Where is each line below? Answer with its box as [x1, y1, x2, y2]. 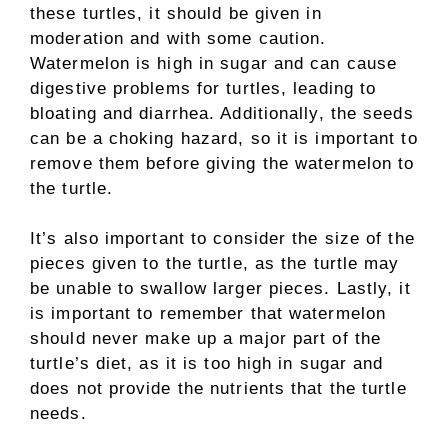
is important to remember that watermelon [30, 304, 387, 323]
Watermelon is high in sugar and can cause [30, 53, 398, 73]
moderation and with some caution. [30, 28, 327, 48]
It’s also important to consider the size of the [30, 229, 415, 248]
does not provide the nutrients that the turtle [30, 379, 407, 398]
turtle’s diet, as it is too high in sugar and [30, 354, 384, 373]
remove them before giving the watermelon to [30, 153, 415, 173]
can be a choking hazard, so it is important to [30, 128, 418, 148]
